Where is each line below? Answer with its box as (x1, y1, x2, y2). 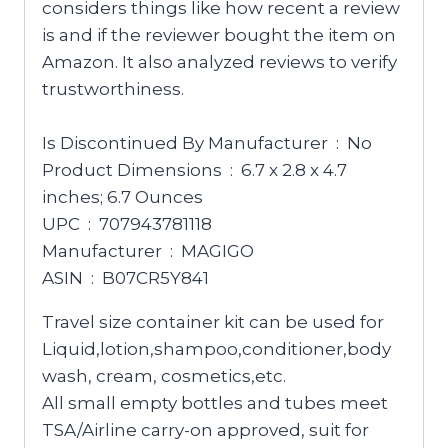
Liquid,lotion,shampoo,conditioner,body (42, 339, 391, 360)
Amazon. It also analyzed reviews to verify (42, 52, 397, 73)
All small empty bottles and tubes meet (42, 393, 388, 414)
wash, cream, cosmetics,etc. (42, 366, 286, 387)
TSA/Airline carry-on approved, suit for (42, 420, 369, 441)
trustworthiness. (42, 79, 184, 100)
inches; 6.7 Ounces (42, 187, 203, 208)
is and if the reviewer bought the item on (42, 25, 396, 46)
